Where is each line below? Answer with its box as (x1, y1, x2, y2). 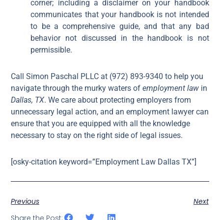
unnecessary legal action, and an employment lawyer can (11, 107, 209, 117)
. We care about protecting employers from (44, 95, 192, 105)
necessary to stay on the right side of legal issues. (11, 131, 183, 140)
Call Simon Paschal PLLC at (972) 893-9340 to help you (11, 72, 204, 82)
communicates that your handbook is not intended (30, 10, 209, 20)
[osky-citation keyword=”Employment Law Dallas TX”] (11, 157, 197, 167)
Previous (11, 196, 40, 206)
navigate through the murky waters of (11, 83, 143, 93)
